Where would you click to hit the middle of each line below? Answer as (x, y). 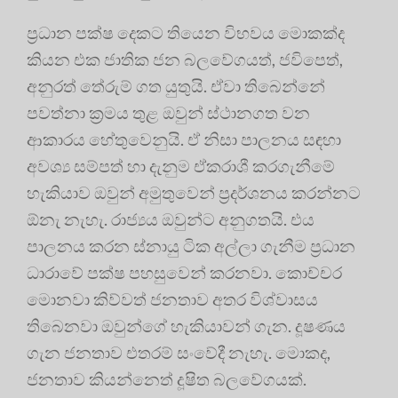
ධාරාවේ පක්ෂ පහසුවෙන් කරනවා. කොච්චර (184, 273)
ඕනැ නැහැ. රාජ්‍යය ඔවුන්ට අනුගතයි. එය (171, 219)
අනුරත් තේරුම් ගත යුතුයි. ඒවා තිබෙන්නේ (176, 86)
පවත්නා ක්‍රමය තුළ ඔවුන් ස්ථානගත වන (168, 113)
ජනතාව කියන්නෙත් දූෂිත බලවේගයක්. (167, 379)
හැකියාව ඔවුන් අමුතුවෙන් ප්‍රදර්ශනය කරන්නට (194, 193)
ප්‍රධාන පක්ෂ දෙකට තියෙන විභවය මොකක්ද (186, 33)
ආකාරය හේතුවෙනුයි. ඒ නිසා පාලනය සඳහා (184, 139)
